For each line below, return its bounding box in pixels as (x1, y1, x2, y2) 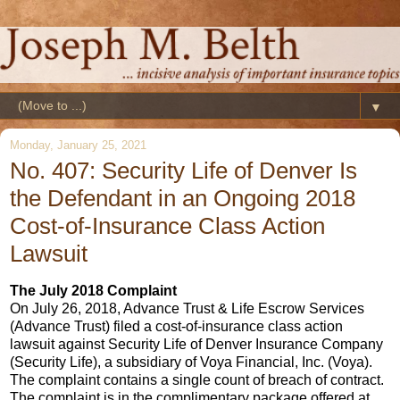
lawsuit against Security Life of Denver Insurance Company (10, 336, 383, 352)
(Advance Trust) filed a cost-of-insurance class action (10, 318, 343, 334)
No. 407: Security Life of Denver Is (10, 156, 357, 184)
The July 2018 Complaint (10, 282, 177, 298)
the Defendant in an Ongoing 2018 (10, 184, 355, 212)
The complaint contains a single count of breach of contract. (10, 371, 384, 387)
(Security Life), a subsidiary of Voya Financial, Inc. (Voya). (10, 354, 372, 370)
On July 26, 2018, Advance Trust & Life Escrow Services (10, 300, 364, 316)
